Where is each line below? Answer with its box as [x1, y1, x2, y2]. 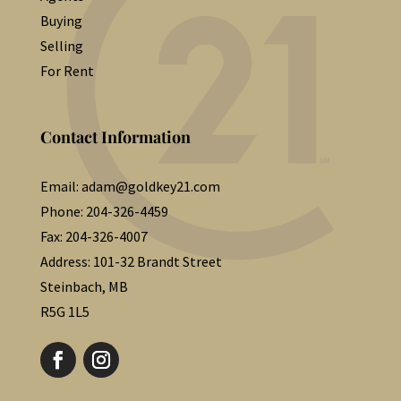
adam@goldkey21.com [81, 177, 220, 195]
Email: [39, 177, 81, 195]
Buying [39, 12, 82, 30]
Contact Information [39, 126, 191, 148]
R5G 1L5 [39, 303, 90, 320]
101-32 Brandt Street [92, 252, 222, 270]
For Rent [39, 62, 94, 80]
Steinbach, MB [39, 277, 128, 295]
